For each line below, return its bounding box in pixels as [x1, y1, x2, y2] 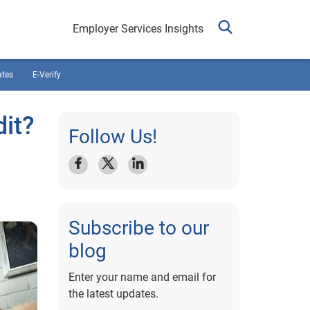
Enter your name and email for [68, 271, 216, 284]
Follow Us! [68, 125, 157, 148]
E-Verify [33, 70, 61, 80]
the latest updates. [68, 287, 158, 300]
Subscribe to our [68, 217, 209, 239]
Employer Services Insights [73, 22, 203, 35]
